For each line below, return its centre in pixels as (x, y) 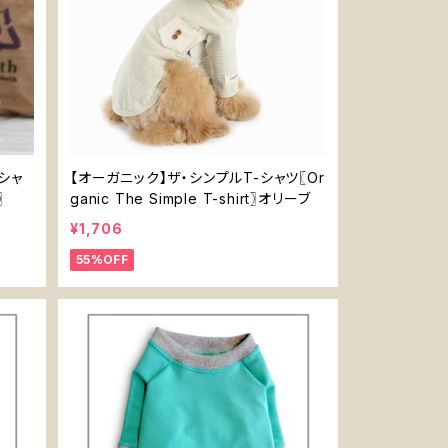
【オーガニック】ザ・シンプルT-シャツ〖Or (197, 177)
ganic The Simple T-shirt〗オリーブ (191, 198)
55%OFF (102, 259)
